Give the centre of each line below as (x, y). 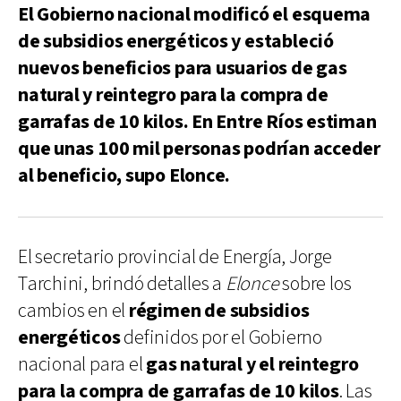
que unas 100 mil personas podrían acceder (199, 149)
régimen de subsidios (219, 311)
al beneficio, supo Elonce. (124, 175)
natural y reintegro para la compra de (173, 95)
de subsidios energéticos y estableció (176, 41)
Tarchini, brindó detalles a (122, 284)
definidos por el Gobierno (221, 337)
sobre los (315, 284)
